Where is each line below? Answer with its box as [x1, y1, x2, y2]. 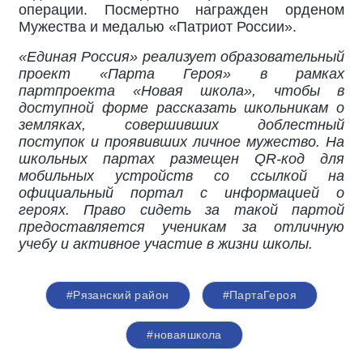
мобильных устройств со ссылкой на [19, 168, 344, 184]
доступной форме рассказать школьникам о [19, 100, 344, 116]
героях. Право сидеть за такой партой [19, 202, 344, 218]
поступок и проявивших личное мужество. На [19, 134, 344, 150]
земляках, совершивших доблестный [19, 117, 344, 133]
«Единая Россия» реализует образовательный [19, 49, 344, 65]
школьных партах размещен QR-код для [19, 151, 344, 167]
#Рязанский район [66, 288, 169, 301]
